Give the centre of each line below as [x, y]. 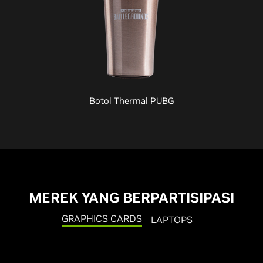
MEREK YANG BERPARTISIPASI [131, 197]
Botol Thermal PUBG [131, 100]
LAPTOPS [172, 219]
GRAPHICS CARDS [102, 218]
